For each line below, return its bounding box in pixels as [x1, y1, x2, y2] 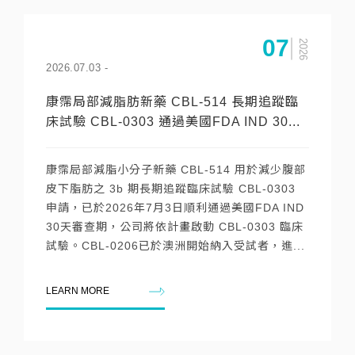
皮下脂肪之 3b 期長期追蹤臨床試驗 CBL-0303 [46, 182, 296, 195]
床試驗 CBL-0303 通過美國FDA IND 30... [46, 115, 300, 128]
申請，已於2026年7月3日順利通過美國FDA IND [46, 201, 304, 214]
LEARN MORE [46, 285, 109, 296]
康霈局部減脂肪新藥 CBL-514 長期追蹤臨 [46, 95, 299, 109]
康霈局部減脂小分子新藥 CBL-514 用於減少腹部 [46, 163, 306, 176]
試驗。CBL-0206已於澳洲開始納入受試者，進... [46, 239, 305, 252]
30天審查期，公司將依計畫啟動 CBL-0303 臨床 [46, 220, 303, 233]
